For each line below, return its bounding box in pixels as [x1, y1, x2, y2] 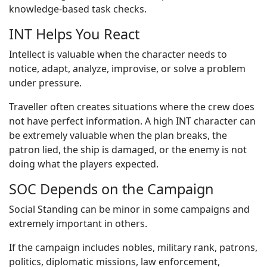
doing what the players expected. [9, 157, 159, 170]
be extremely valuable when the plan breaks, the [9, 129, 227, 142]
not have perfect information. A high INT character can [9, 114, 256, 128]
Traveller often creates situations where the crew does [9, 100, 254, 113]
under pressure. [9, 76, 82, 89]
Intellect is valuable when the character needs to [9, 48, 227, 61]
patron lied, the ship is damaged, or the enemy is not [9, 143, 247, 156]
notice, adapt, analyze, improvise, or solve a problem [9, 62, 246, 75]
